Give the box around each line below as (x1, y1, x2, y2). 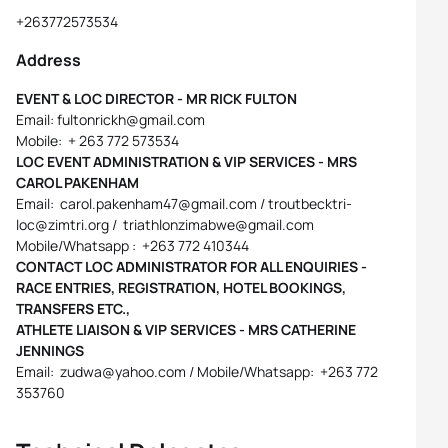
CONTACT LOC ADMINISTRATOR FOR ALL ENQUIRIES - (16, 257, 367, 276)
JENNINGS (16, 341, 84, 360)
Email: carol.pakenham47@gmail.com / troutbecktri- (16, 194, 352, 213)
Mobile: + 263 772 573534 (16, 131, 179, 150)
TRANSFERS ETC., (16, 299, 130, 318)
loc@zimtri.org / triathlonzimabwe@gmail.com (16, 215, 314, 234)
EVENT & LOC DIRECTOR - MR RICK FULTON (16, 89, 297, 108)
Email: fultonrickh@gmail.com (16, 110, 205, 129)
